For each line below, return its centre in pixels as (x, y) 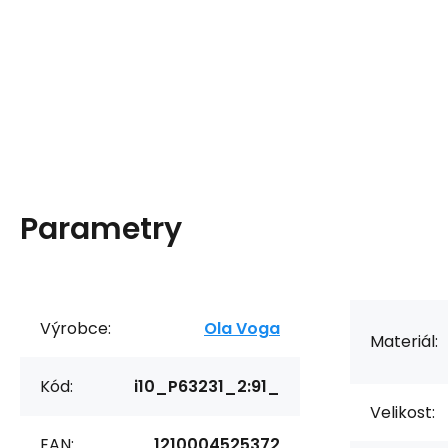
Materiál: (404, 342)
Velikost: (402, 412)
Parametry (101, 228)
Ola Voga (242, 328)
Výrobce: (75, 328)
